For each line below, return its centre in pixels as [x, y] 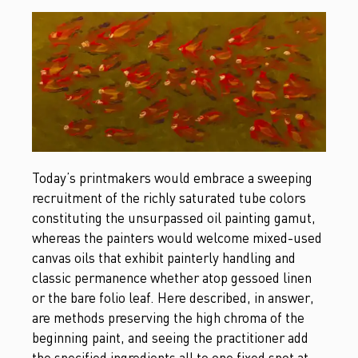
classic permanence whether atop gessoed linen [172, 277]
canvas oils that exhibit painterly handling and [164, 257]
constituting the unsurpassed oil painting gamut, [174, 217]
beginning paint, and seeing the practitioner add [170, 337]
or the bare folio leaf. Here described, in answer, [173, 297]
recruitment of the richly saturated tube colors [169, 197]
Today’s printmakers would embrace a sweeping [172, 177]
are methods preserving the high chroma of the [168, 317]
